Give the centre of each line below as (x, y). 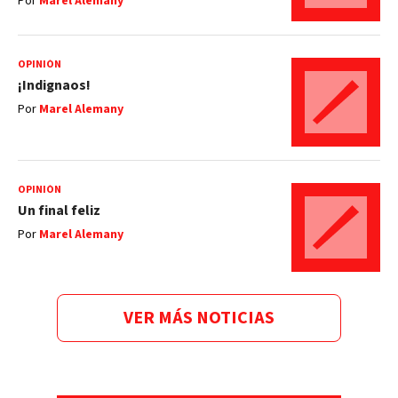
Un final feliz (59, 211)
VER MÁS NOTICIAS (199, 318)
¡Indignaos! (54, 85)
